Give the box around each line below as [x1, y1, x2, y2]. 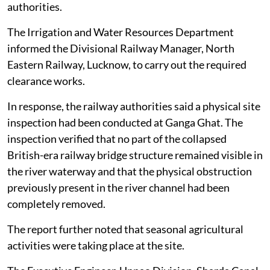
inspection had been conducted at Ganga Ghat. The [7, 116, 243, 130]
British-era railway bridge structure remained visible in [7, 148, 263, 162]
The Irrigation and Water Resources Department [7, 25, 234, 39]
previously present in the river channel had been [7, 181, 230, 195]
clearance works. [7, 74, 85, 88]
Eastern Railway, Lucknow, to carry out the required [7, 58, 246, 72]
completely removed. [7, 197, 105, 211]
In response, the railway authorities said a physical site [7, 99, 260, 113]
